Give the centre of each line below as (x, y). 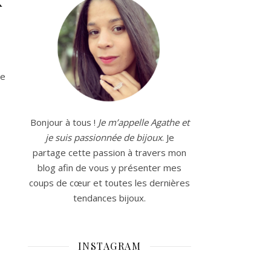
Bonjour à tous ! (64, 122)
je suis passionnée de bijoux (103, 137)
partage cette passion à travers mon (109, 152)
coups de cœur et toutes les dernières (109, 183)
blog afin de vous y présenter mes (109, 168)
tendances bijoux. (109, 198)
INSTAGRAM (109, 246)
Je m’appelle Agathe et (143, 122)
